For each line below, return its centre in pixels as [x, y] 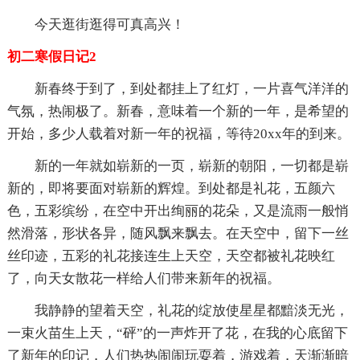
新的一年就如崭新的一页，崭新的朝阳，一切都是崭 [191, 166]
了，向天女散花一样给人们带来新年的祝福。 [143, 278]
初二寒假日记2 [51, 56]
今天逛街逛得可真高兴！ [109, 24]
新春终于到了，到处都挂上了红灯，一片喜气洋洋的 [191, 88]
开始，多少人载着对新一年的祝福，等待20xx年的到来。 [178, 133]
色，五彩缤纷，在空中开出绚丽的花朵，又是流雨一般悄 [178, 211]
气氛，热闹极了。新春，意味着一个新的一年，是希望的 [178, 111]
